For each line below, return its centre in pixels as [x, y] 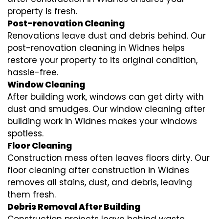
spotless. [25, 134]
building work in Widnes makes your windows [102, 121]
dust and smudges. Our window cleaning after [106, 109]
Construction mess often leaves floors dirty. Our [109, 158]
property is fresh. [42, 11]
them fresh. [32, 195]
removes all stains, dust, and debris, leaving [100, 183]
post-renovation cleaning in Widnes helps [96, 48]
